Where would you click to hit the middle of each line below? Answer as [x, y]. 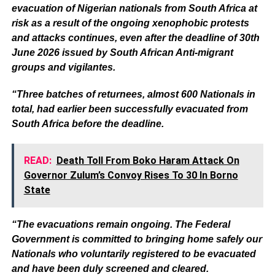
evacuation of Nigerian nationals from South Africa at [134, 8]
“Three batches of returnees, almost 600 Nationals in [133, 94]
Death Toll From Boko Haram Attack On [148, 160]
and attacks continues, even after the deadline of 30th [135, 37]
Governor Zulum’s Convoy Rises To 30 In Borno [131, 175]
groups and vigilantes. [63, 67]
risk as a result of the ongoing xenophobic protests [130, 23]
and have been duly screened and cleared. [110, 268]
